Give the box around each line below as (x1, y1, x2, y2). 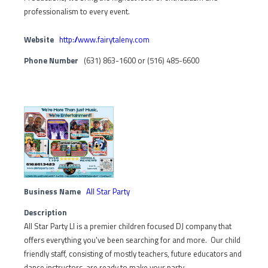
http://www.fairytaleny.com (59, 33, 150, 46)
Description (24, 206, 67, 218)
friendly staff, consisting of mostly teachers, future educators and (24, 247, 242, 260)
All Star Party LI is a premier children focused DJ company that (24, 220, 232, 232)
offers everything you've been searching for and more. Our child (24, 233, 240, 246)
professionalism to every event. (24, 5, 130, 18)
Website (24, 33, 54, 46)
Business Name (24, 185, 81, 197)
